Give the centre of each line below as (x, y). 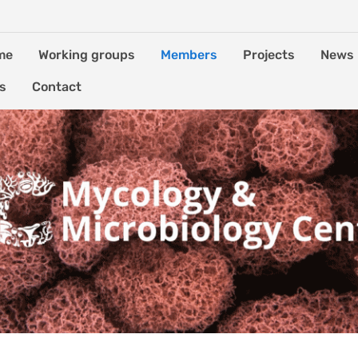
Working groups (87, 55)
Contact (57, 87)
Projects (269, 55)
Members (189, 55)
